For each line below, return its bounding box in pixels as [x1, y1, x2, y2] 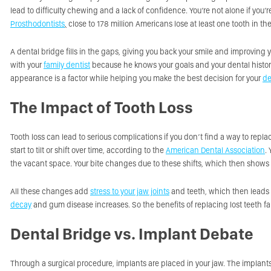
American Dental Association [166, 145, 265, 155]
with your [10, 60, 44, 70]
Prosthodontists [10, 19, 65, 28]
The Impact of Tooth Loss [10, 97, 193, 117]
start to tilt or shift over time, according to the [10, 145, 166, 155]
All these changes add [10, 186, 90, 196]
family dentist [44, 60, 90, 70]
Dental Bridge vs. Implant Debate [10, 224, 253, 244]
